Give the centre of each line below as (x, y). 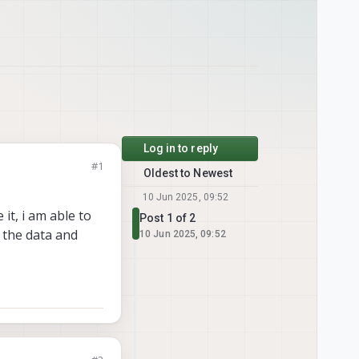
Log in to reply (180, 149)
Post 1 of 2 (168, 218)
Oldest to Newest (188, 173)
